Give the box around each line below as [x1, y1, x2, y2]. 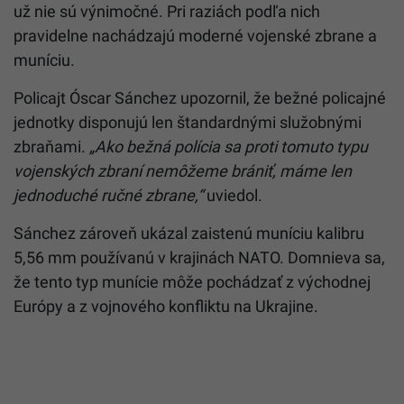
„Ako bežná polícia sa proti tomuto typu [89, 136, 368, 156]
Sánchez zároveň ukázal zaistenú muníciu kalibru [14, 223, 364, 243]
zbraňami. [14, 136, 89, 156]
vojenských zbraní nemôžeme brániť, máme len [14, 161, 352, 180]
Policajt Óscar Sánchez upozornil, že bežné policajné [14, 87, 386, 107]
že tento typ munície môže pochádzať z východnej [14, 271, 371, 291]
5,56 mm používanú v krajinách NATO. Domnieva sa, [14, 247, 385, 267]
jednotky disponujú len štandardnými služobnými [14, 112, 362, 132]
